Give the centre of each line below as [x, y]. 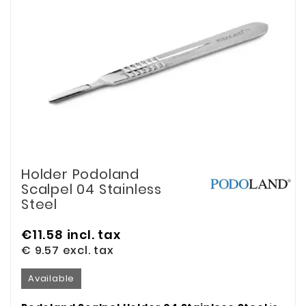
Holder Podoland [81, 174]
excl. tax [88, 250]
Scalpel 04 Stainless [92, 189]
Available [52, 278]
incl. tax [94, 234]
